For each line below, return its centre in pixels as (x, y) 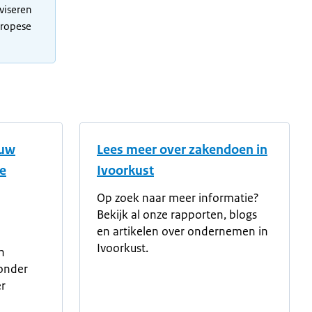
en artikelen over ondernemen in (182, 231)
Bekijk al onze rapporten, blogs (177, 214)
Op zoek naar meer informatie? (178, 198)
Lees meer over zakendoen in (182, 150)
